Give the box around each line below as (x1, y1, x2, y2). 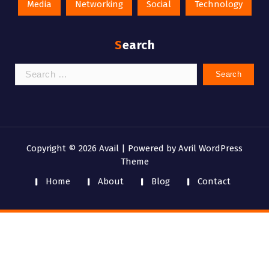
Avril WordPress (178, 142, 243, 154)
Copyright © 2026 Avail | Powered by (26, 142, 178, 154)
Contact (198, 175, 231, 187)
